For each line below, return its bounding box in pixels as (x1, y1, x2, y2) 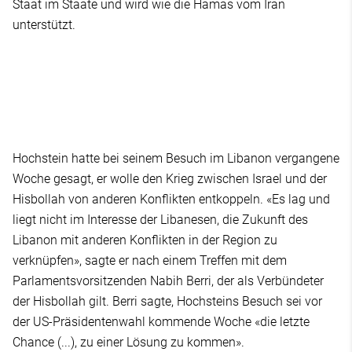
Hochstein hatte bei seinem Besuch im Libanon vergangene (13, 151, 339, 167)
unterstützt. (13, 17, 75, 33)
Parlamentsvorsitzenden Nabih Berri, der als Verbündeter (13, 273, 324, 289)
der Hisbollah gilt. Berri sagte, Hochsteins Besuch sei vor (13, 294, 322, 310)
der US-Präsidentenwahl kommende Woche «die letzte (13, 314, 310, 330)
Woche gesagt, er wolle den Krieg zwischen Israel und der (13, 171, 327, 187)
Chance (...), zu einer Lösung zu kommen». (13, 335, 244, 350)
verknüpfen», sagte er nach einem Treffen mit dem (13, 253, 287, 269)
